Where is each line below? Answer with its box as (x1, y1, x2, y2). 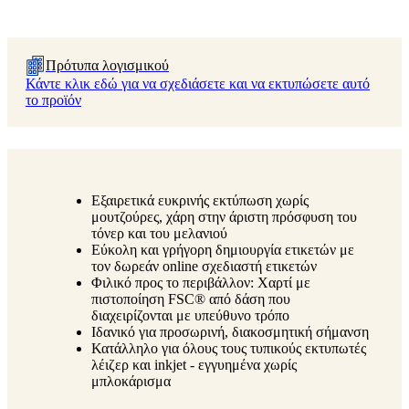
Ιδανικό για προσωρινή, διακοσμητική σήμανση (91, 323, 369, 340)
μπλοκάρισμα (91, 372, 171, 389)
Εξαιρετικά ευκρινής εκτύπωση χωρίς (91, 192, 309, 208)
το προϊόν (26, 91, 81, 108)
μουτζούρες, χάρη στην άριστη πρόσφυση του (91, 208, 357, 225)
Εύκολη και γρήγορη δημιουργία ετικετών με (91, 241, 354, 257)
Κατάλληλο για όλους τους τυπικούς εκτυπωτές (91, 340, 366, 356)
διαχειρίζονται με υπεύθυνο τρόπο (91, 307, 289, 323)
